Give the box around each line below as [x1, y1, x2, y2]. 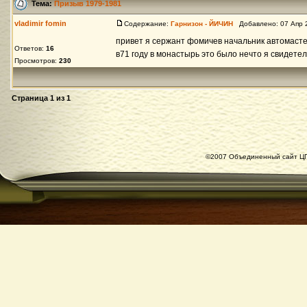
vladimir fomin [14, 19, 66, 27]
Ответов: [14, 45, 46, 52]
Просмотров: [14, 57, 59, 64]
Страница [12, 94, 50, 102]
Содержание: [124, 20, 171, 27]
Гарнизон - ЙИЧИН [171, 20, 233, 27]
